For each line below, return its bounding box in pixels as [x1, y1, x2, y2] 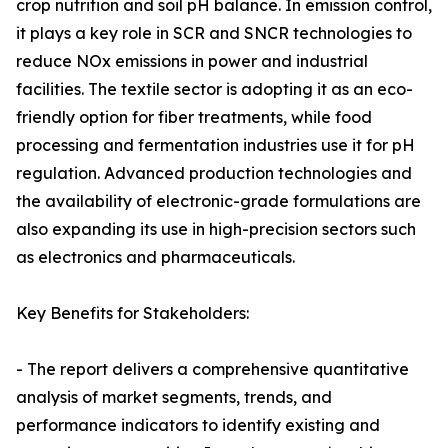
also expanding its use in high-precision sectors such [16, 219, 416, 240]
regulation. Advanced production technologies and [16, 163, 412, 184]
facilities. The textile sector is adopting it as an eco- [16, 79, 413, 100]
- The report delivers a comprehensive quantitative [16, 359, 409, 380]
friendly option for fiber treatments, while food [16, 107, 372, 128]
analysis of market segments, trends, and [16, 387, 332, 408]
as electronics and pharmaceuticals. [16, 247, 295, 268]
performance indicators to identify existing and [16, 415, 380, 436]
